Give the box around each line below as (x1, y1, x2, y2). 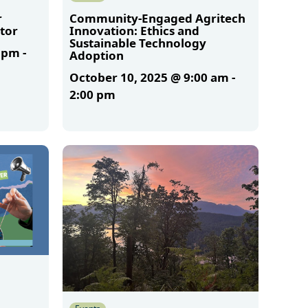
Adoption (69, 47, 124, 63)
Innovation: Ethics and (69, 22, 199, 38)
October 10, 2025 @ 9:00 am (69, 69, 229, 85)
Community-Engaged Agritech (69, 10, 245, 26)
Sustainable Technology (69, 34, 206, 51)
